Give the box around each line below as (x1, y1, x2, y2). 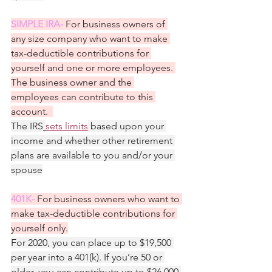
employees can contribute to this (11, 91, 155, 103)
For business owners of (66, 18, 168, 30)
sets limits (46, 120, 88, 132)
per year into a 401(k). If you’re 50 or (11, 251, 165, 263)
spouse (11, 164, 42, 175)
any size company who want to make (11, 33, 170, 44)
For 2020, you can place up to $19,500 (11, 237, 174, 248)
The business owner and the (11, 76, 134, 88)
